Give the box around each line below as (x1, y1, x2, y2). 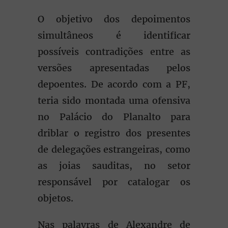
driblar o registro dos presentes (38, 127, 190, 139)
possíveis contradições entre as (38, 46, 190, 58)
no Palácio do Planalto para (38, 111, 190, 123)
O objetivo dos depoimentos (38, 13, 190, 25)
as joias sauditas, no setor (38, 160, 190, 172)
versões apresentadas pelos (38, 62, 190, 74)
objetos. (38, 192, 73, 204)
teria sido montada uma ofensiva (38, 95, 190, 106)
